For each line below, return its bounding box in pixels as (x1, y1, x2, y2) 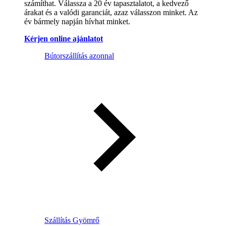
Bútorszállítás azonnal (44, 51, 114, 60)
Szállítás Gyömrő (44, 215, 99, 224)
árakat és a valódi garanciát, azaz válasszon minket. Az (24, 8, 198, 17)
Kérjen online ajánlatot (24, 34, 103, 43)
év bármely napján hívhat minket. (24, 17, 130, 26)
